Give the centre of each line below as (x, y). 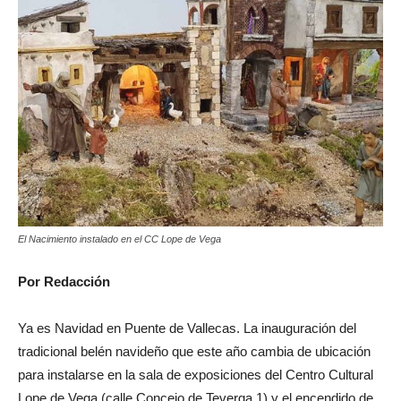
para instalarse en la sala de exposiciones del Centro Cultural (196, 374)
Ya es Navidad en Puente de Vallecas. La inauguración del (187, 328)
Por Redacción (64, 281)
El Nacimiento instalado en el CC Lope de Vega (119, 239)
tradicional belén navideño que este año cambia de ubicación (194, 351)
